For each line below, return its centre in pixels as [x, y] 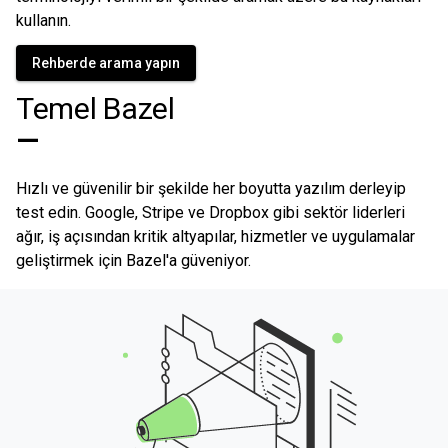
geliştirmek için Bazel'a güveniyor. [133, 260]
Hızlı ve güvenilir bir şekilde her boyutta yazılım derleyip [211, 188]
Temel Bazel [95, 108]
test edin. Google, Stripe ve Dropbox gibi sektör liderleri [210, 212]
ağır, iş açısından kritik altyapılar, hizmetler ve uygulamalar [215, 236]
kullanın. [43, 20]
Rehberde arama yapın [106, 63]
